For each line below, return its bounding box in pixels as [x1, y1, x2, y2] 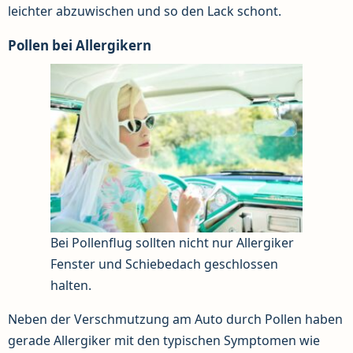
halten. [50, 276, 91, 294]
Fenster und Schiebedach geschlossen [50, 255, 278, 273]
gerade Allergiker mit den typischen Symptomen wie [8, 331, 320, 349]
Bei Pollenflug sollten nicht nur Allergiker [50, 233, 294, 251]
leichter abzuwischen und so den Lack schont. [8, 2, 281, 20]
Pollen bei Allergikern [8, 36, 151, 55]
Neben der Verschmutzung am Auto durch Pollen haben [8, 310, 343, 328]
